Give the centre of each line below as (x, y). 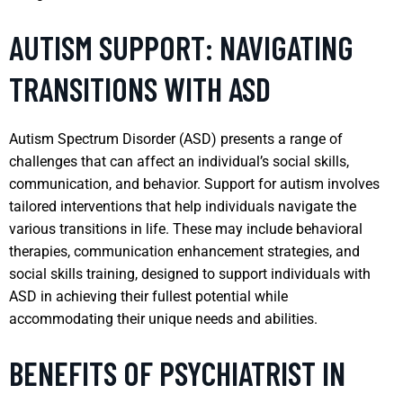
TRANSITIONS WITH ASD (140, 88)
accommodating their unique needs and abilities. (163, 318)
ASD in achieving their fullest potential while (148, 296)
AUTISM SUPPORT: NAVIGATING (181, 47)
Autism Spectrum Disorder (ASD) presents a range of (176, 139)
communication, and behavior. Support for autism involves (194, 184)
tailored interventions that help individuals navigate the (183, 206)
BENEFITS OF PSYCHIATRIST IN (177, 372)
